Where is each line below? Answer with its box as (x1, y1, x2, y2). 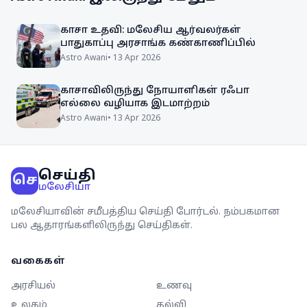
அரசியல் (11, 280, 56, 292)
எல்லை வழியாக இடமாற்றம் (60, 98, 210, 110)
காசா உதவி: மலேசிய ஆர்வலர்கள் (60, 25, 241, 36)
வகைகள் (11, 256, 66, 267)
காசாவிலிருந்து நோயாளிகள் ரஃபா (60, 85, 249, 97)
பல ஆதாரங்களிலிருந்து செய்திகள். (11, 220, 193, 232)
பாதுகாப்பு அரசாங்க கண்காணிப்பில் (60, 38, 256, 49)
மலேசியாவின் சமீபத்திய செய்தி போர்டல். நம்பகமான (11, 206, 280, 218)
